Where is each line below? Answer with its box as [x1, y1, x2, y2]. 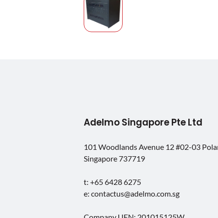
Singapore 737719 [84, 154, 145, 163]
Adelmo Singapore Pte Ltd [84, 116, 202, 129]
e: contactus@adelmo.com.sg [84, 189, 180, 198]
